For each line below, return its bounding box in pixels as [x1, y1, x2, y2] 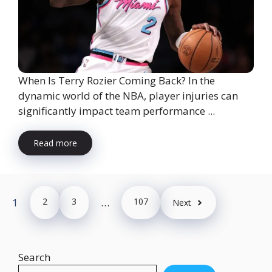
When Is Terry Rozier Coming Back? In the [18, 73, 215, 88]
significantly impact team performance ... [18, 104, 215, 118]
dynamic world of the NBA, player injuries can [18, 89, 238, 103]
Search [18, 250, 50, 265]
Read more [33, 137, 77, 149]
